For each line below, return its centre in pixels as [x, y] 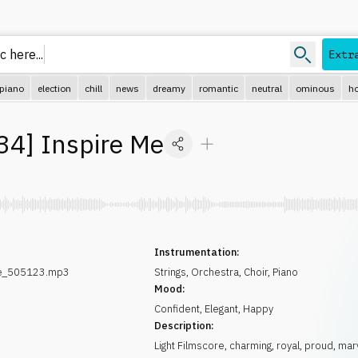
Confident [177, 309]
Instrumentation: [197, 252]
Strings [171, 272]
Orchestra [215, 272]
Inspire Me [102, 144]
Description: [185, 326]
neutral [267, 88]
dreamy [169, 88]
